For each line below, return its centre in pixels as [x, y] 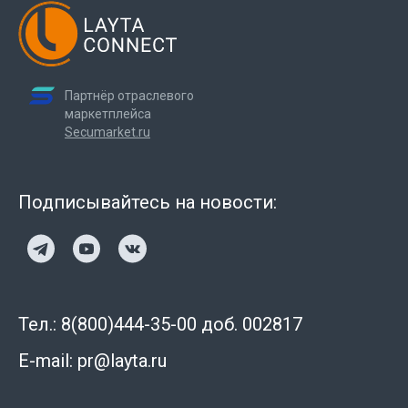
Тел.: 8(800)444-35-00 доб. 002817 [160, 324]
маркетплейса [108, 114]
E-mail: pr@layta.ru [92, 361]
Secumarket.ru [107, 132]
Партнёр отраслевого [129, 96]
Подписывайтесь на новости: [148, 202]
